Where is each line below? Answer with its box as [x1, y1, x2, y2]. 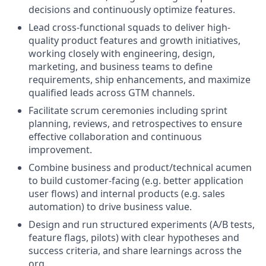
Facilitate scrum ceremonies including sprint [28, 103, 227, 117]
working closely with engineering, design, [28, 46, 215, 60]
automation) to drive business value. [28, 199, 192, 213]
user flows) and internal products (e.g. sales [28, 186, 225, 200]
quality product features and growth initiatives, [28, 33, 240, 47]
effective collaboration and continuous [28, 129, 202, 143]
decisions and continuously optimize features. [28, 2, 235, 16]
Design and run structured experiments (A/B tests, [28, 217, 255, 231]
